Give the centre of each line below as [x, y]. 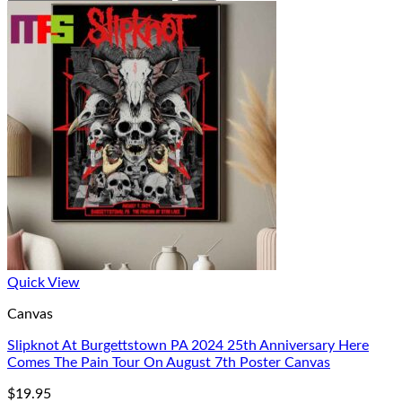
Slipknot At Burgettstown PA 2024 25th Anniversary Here [188, 345]
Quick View [44, 283]
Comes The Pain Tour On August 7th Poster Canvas [169, 363]
